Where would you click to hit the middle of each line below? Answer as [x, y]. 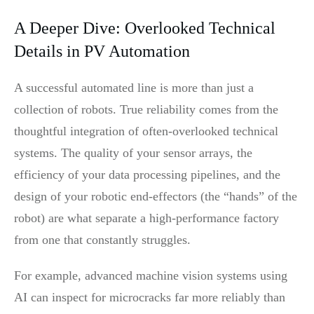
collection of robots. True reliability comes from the [146, 109]
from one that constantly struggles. [102, 239]
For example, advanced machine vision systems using [151, 275]
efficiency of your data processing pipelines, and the [147, 174]
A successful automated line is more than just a [134, 87]
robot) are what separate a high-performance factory [146, 218]
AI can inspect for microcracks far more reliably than [150, 297]
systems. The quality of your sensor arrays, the [133, 152]
